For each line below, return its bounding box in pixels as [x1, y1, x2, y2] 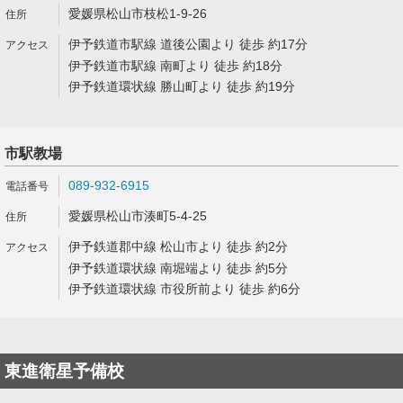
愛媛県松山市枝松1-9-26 [68, 6, 207, 21]
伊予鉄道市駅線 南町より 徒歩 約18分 [68, 58, 282, 73]
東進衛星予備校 [4, 362, 124, 381]
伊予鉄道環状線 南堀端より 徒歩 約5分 [68, 261, 288, 275]
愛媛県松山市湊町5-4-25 [68, 209, 207, 223]
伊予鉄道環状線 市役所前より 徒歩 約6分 [68, 282, 300, 296]
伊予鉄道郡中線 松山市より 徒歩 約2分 [68, 239, 288, 254]
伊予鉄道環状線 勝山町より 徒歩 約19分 [68, 79, 295, 94]
